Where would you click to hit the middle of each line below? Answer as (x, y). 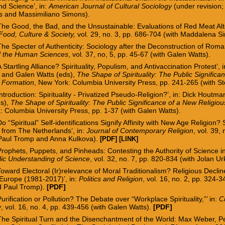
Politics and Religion (111, 179)
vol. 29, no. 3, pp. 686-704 (121, 34)
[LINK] (129, 139)
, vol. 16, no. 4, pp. (32, 207)
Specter (25, 46)
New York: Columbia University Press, (99, 82)
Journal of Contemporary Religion (140, 130)
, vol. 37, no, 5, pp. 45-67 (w (113, 54)
